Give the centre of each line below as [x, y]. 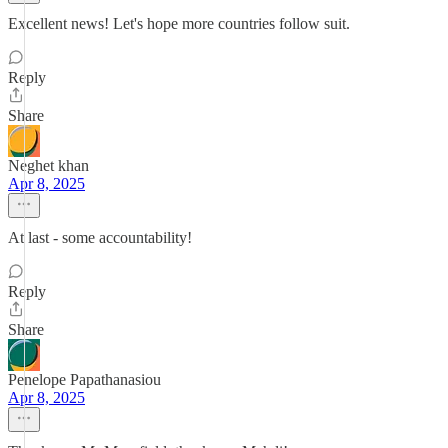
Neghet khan [48, 165]
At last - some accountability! [100, 237]
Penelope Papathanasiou [84, 379]
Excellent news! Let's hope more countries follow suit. [179, 23]
